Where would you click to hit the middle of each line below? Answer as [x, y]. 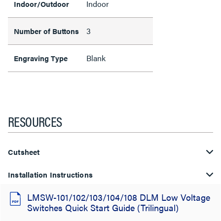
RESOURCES [35, 121]
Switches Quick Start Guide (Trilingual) [103, 207]
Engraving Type [41, 58]
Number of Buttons [46, 31]
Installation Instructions [50, 174]
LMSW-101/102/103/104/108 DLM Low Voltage [119, 197]
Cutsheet [24, 152]
